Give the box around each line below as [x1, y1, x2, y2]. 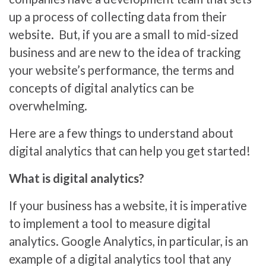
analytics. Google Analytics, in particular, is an [9, 233, 248, 248]
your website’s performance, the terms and [9, 62, 235, 77]
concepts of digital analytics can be [9, 80, 194, 95]
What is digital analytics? [9, 170, 144, 185]
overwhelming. [9, 98, 87, 113]
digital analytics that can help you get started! [9, 143, 251, 158]
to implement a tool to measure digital [9, 216, 211, 230]
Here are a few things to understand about [9, 125, 233, 140]
